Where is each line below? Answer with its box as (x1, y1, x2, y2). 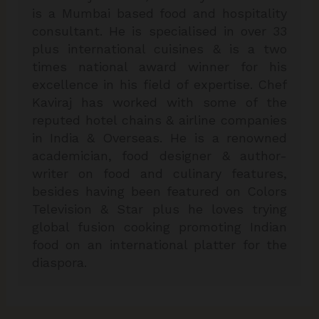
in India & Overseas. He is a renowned (31, 130, 288, 145)
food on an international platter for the (31, 236, 288, 252)
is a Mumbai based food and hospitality (31, 5, 288, 21)
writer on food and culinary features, (31, 165, 288, 181)
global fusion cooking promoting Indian (31, 219, 288, 234)
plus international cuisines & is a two (31, 41, 288, 56)
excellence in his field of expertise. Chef (31, 76, 288, 92)
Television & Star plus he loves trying (31, 201, 288, 216)
